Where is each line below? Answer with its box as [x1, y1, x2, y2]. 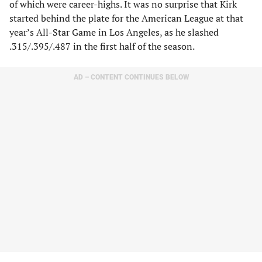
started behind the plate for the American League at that [9, 12, 243, 25]
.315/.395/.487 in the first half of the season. [9, 40, 195, 53]
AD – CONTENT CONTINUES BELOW [73, 73, 189, 81]
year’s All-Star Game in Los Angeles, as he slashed [9, 26, 219, 39]
